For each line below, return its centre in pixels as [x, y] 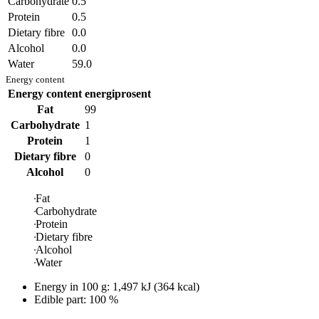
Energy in [58, 287]
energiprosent [118, 94]
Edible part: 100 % [76, 300]
